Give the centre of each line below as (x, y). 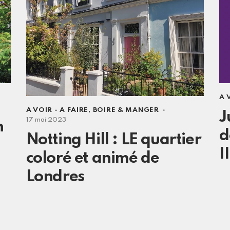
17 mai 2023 (46, 120)
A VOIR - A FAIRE (57, 110)
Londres (55, 177)
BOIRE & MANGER (126, 110)
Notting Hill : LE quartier (113, 140)
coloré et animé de (92, 159)
